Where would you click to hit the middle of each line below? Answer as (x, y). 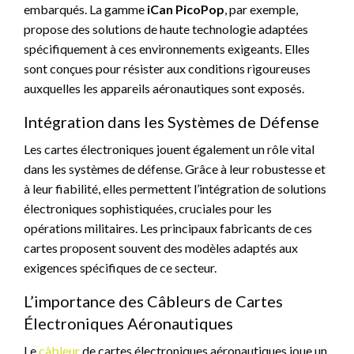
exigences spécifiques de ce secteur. (120, 267)
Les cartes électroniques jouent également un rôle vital (169, 149)
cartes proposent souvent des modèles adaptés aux (161, 248)
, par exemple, (261, 9)
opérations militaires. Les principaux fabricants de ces (168, 228)
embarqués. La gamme (85, 9)
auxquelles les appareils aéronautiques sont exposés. (164, 88)
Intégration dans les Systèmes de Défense (171, 122)
